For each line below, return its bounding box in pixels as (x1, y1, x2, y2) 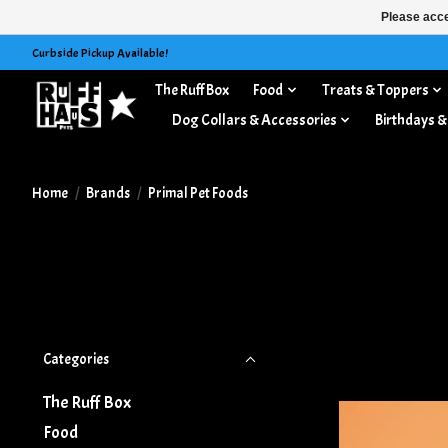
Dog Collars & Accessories (171, 109, 337, 130)
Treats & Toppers (321, 79, 429, 100)
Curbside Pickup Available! (32, 44, 168, 61)
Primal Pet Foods (147, 183, 248, 203)
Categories (43, 350, 109, 369)
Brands (85, 183, 130, 203)
